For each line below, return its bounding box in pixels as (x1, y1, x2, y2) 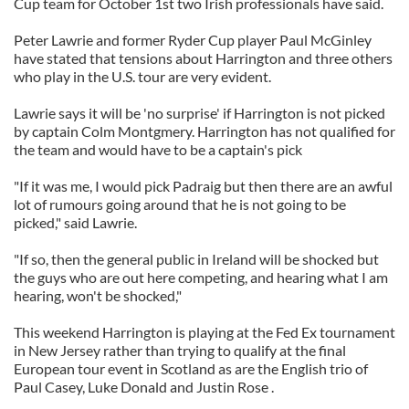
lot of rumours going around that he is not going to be (14, 195, 346, 213)
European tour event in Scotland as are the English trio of (14, 360, 368, 377)
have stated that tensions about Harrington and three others (14, 49, 393, 67)
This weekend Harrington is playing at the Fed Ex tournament (14, 323, 395, 341)
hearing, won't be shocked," (14, 287, 182, 304)
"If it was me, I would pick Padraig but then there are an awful (14, 177, 393, 194)
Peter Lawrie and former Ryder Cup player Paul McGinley (14, 31, 372, 48)
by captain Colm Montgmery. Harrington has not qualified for (14, 122, 395, 140)
